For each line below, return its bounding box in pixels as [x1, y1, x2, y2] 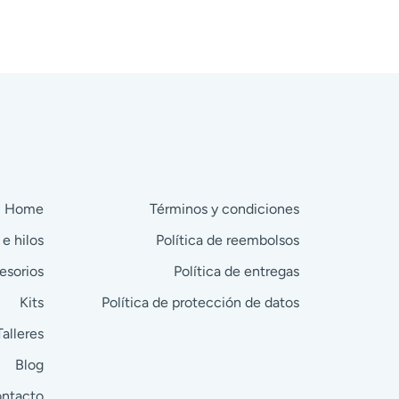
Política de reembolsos [156, 231, 299, 248]
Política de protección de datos [102, 293, 299, 311]
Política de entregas [174, 262, 299, 280]
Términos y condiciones [150, 199, 299, 217]
